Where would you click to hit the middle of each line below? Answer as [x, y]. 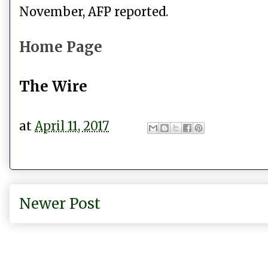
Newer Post [60, 204]
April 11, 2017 [72, 126]
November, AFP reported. [94, 12]
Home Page [61, 47]
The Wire [53, 87]
